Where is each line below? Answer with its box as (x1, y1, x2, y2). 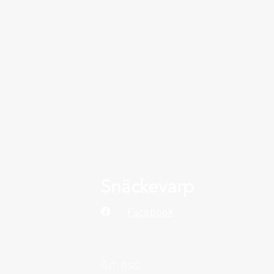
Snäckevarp (100, 176, 194, 198)
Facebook (127, 205, 174, 218)
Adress (100, 256, 140, 272)
